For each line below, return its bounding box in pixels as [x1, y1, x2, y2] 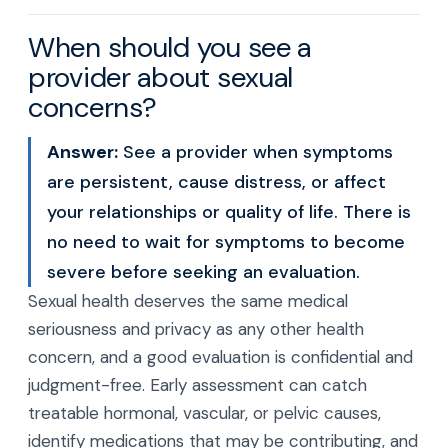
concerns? [28, 89, 157, 126]
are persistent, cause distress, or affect [47, 170, 386, 194]
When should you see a [28, 29, 312, 66]
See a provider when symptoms [118, 140, 393, 164]
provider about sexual [28, 59, 294, 96]
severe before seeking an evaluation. [47, 260, 360, 284]
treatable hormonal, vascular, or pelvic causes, [28, 402, 381, 424]
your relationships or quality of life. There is [47, 200, 411, 224]
